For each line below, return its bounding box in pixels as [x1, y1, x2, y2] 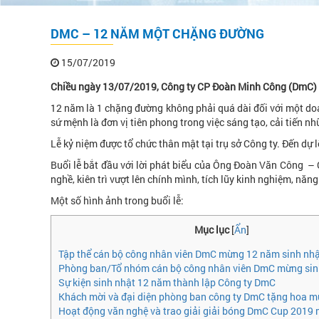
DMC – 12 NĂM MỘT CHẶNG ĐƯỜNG [51, 25, 264, 43]
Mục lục [194, 223, 231, 237]
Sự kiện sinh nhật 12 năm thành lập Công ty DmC [58, 276, 276, 290]
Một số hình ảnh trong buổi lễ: [51, 194, 184, 208]
